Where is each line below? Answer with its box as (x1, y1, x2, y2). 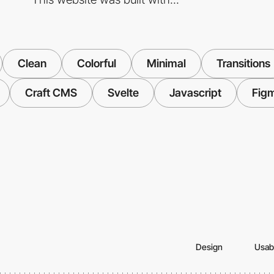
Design (196, 242, 223, 253)
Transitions (216, 57, 270, 70)
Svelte (107, 86, 139, 100)
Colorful (76, 57, 116, 70)
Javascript (169, 86, 221, 100)
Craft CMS (24, 86, 77, 100)
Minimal (146, 57, 186, 70)
